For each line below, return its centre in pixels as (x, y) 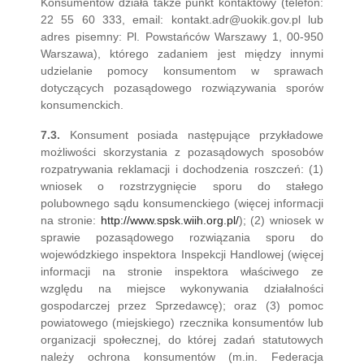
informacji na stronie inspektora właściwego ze (182, 271)
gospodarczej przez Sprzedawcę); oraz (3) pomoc (182, 305)
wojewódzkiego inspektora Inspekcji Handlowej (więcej (182, 254)
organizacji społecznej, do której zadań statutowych (182, 340)
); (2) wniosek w (281, 220)
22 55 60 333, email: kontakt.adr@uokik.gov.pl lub (182, 19)
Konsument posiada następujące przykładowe (192, 135)
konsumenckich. (82, 105)
